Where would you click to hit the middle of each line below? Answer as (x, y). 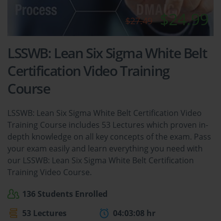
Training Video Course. (50, 172)
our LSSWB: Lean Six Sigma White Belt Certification (101, 161)
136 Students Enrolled (65, 194)
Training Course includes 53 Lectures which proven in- (108, 125)
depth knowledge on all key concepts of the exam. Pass (109, 137)
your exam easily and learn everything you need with (105, 149)
